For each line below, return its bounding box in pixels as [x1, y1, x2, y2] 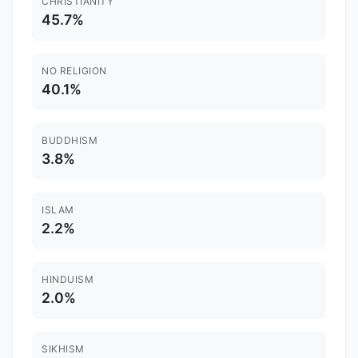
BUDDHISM [42, 133, 97, 146]
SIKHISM [42, 342, 85, 355]
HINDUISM [42, 272, 93, 285]
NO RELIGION [42, 64, 107, 77]
